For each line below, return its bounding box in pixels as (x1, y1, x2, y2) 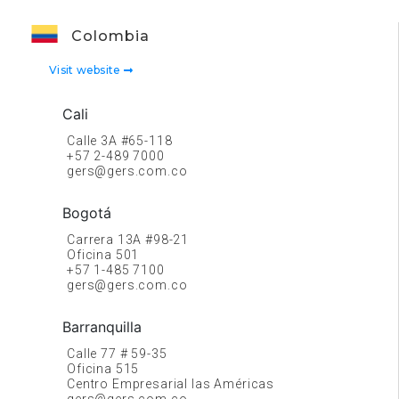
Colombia (71, 28, 150, 45)
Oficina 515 (67, 362, 140, 376)
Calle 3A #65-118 (67, 134, 173, 148)
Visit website (49, 63, 124, 77)
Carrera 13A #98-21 (67, 232, 190, 247)
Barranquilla (62, 318, 142, 336)
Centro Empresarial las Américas (67, 377, 275, 391)
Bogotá (62, 204, 111, 222)
